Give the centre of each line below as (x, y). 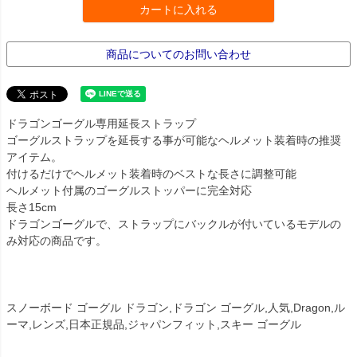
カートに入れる (178, 9)
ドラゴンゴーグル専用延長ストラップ (101, 124)
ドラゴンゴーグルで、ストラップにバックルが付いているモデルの (174, 224)
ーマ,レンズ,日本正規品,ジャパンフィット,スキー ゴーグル (154, 325)
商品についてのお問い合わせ (178, 55)
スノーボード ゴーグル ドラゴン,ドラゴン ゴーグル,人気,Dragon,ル (176, 308)
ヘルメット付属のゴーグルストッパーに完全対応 (129, 191)
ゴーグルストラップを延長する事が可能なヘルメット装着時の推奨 (174, 141)
